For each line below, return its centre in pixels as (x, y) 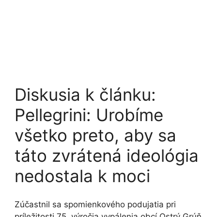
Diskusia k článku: (85, 94)
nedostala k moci (82, 176)
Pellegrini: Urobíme (89, 115)
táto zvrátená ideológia (107, 155)
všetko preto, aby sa (95, 135)
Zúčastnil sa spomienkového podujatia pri (95, 204)
